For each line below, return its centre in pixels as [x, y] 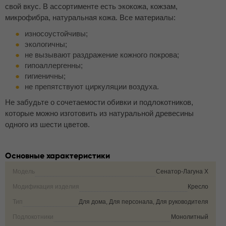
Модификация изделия [46, 187]
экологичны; [46, 44]
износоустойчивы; [56, 34]
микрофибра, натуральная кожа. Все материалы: [90, 17]
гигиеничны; [45, 76]
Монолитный [190, 217]
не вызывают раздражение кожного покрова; [102, 55]
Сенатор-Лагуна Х [182, 172]
